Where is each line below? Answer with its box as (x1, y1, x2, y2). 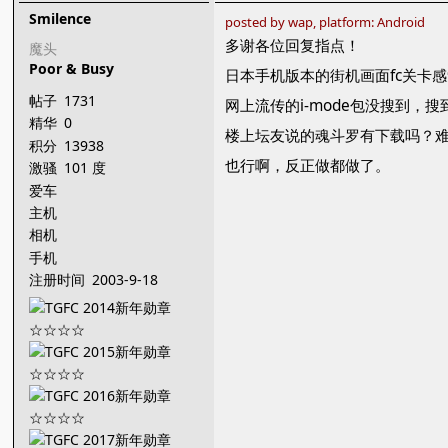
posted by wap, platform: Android (225, 13, 426, 31)
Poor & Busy (29, 59, 115, 78)
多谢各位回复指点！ (225, 35, 361, 56)
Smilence (29, 9, 92, 28)
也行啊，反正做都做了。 (225, 155, 391, 176)
